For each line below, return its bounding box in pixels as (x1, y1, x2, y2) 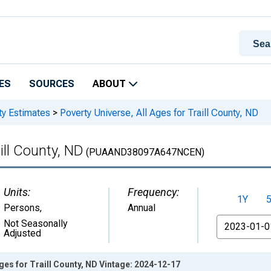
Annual (128, 202, 155, 214)
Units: (4, 186, 30, 198)
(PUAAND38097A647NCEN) (83, 146, 204, 158)
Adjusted (4, 227, 41, 239)
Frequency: (128, 186, 179, 198)
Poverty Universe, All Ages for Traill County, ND (57, 106, 258, 119)
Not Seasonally (4, 218, 68, 229)
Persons (4, 202, 40, 214)
